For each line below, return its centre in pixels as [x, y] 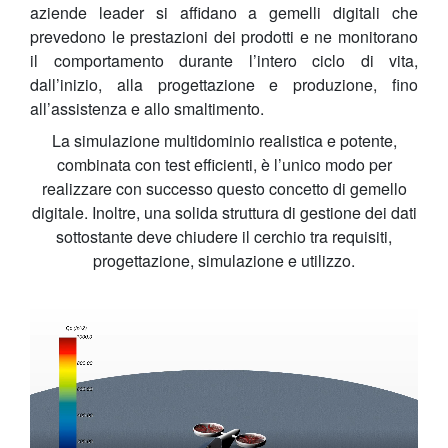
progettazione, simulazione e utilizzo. [224, 261]
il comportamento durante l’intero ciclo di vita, [224, 61]
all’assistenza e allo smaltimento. [147, 109]
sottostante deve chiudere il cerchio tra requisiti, [224, 237]
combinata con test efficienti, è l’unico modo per [224, 165]
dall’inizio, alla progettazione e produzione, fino [224, 85]
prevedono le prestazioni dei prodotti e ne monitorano [224, 37]
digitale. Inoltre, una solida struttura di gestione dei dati [224, 213]
